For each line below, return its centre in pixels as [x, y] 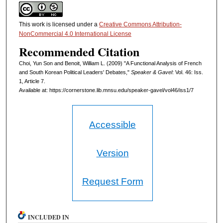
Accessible [113, 124]
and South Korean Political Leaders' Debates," [75, 72]
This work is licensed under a [59, 24]
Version [112, 153]
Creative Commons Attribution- [140, 24]
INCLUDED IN [49, 217]
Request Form [112, 181]
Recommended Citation [79, 51]
